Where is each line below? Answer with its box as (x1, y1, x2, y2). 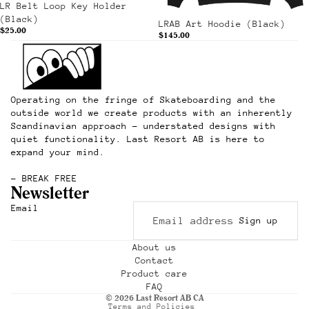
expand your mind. (11, 146, 105, 157)
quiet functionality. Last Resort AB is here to (11, 133, 265, 144)
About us (132, 241, 177, 252)
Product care (121, 268, 188, 279)
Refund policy (73, 198, 120, 209)
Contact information (73, 275, 143, 286)
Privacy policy (73, 217, 122, 228)
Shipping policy (73, 256, 126, 267)
